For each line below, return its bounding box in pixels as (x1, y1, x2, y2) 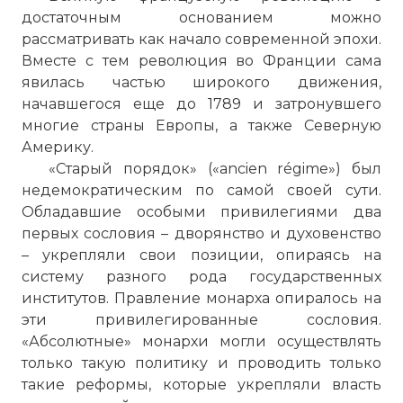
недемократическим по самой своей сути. (22, 182, 381, 199)
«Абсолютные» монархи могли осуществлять (22, 333, 381, 350)
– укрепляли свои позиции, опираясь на (22, 246, 381, 264)
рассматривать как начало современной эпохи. (22, 31, 381, 48)
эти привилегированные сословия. (22, 311, 381, 328)
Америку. (22, 139, 94, 156)
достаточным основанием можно (22, 9, 381, 26)
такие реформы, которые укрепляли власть (22, 376, 381, 393)
